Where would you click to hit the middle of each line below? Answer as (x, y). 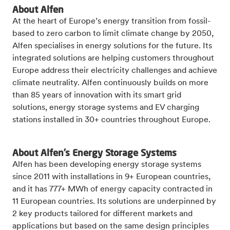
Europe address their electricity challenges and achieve (115, 71)
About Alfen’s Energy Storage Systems (94, 153)
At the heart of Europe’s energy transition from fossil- (111, 22)
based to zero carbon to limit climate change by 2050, (113, 34)
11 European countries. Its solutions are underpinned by (114, 202)
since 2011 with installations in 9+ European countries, (111, 177)
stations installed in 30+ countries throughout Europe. (111, 120)
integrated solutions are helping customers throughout (113, 59)
